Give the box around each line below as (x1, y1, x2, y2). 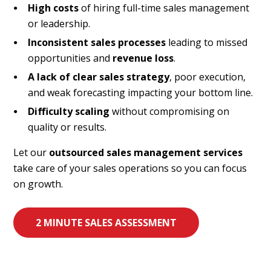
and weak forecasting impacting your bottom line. (28, 85, 253, 99)
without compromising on (109, 104, 230, 118)
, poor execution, (169, 70, 246, 83)
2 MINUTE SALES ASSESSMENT (36, 215, 177, 229)
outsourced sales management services (49, 145, 243, 159)
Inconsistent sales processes (28, 35, 166, 49)
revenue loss (113, 51, 174, 65)
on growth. (13, 177, 64, 191)
